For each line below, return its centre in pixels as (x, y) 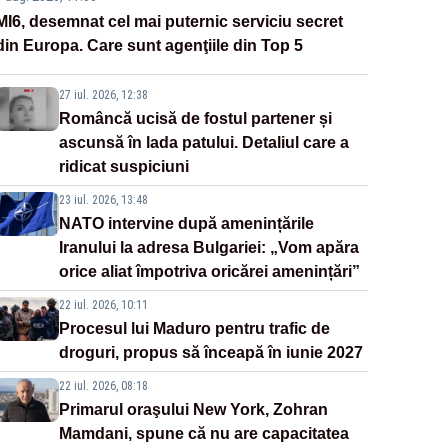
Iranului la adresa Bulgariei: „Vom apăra (208, 248)
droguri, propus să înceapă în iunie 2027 (210, 353)
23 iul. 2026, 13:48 (103, 200)
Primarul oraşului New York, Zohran (193, 410)
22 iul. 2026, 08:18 (103, 386)
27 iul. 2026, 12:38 (103, 95)
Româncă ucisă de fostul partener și (195, 119)
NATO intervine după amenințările (186, 224)
